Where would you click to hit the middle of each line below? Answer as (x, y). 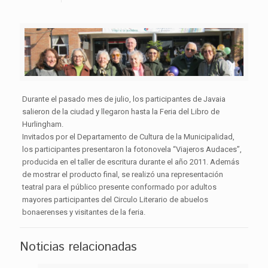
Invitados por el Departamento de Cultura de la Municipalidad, (128, 137)
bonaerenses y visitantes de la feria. (83, 212)
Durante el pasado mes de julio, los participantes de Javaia (124, 99)
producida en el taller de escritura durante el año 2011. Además (130, 162)
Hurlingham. (42, 124)
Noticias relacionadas (78, 247)
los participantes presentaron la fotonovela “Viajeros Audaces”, (132, 150)
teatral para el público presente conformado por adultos (119, 187)
